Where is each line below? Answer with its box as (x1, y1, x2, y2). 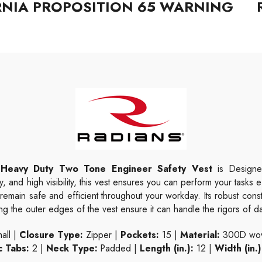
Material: (180, 227, 220, 242)
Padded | (98, 241, 140, 255)
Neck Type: (46, 241, 98, 255)
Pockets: (120, 227, 160, 242)
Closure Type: (19, 227, 83, 242)
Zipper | (82, 227, 121, 242)
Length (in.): (140, 241, 194, 255)
